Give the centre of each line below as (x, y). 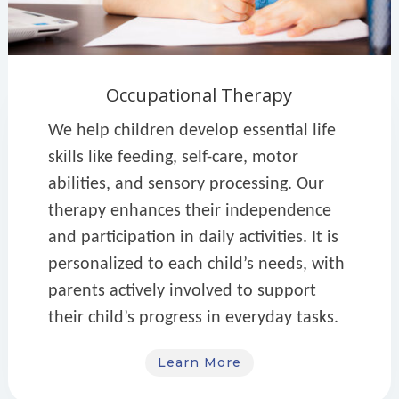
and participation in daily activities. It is (193, 237)
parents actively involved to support (182, 291)
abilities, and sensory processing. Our (186, 184)
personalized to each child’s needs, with (196, 264)
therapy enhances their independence (189, 211)
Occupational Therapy (199, 94)
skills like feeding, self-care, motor (173, 157)
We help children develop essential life (191, 130)
